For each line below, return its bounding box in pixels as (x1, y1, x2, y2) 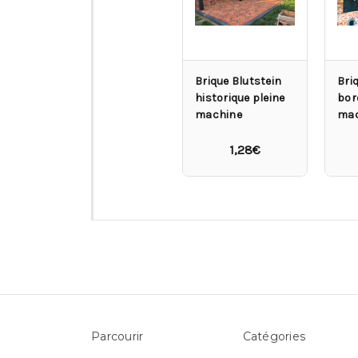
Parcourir (91, 328, 144, 344)
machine (195, 107, 242, 121)
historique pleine (195, 90, 285, 105)
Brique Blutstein (195, 74, 281, 88)
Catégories (242, 328, 305, 344)
